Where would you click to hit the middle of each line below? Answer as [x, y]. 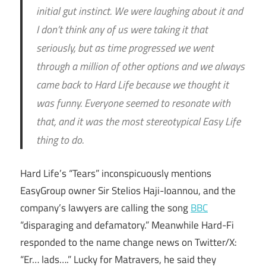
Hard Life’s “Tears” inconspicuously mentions [116, 173]
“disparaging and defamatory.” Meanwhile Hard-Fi [127, 225]
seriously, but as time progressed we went [125, 47]
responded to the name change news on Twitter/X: [129, 242]
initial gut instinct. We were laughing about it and [139, 11]
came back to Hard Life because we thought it [132, 84]
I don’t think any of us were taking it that [122, 29]
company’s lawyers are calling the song [105, 208]
